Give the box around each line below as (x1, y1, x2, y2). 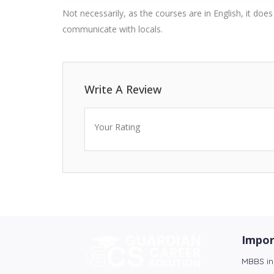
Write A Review (84, 82, 161, 97)
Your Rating (94, 121, 140, 133)
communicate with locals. (62, 23, 163, 35)
